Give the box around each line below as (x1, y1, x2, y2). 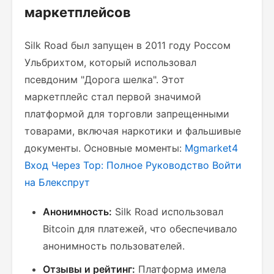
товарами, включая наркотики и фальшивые (24, 125, 241, 137)
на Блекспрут (24, 176, 90, 188)
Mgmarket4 (185, 142, 238, 154)
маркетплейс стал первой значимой (24, 91, 201, 103)
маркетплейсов (24, 4, 131, 20)
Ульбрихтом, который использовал (24, 56, 196, 68)
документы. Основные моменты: (24, 142, 185, 154)
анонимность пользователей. (43, 240, 185, 252)
